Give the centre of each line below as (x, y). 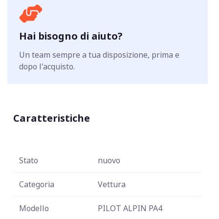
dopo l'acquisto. (47, 66)
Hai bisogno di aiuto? (71, 36)
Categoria (37, 184)
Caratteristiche (52, 118)
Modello (34, 208)
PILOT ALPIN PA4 (130, 208)
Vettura (112, 184)
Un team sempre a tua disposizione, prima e (99, 55)
